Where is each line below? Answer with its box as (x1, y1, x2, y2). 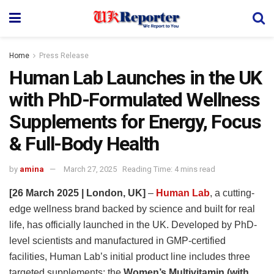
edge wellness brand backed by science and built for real (9, 203, 255, 214)
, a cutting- (210, 187, 254, 198)
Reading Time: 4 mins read (122, 164, 215, 174)
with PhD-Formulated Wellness (9, 88, 261, 111)
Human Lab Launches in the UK (9, 66, 262, 89)
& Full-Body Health (9, 132, 159, 155)
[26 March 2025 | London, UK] (9, 187, 146, 198)
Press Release (39, 51, 89, 60)
